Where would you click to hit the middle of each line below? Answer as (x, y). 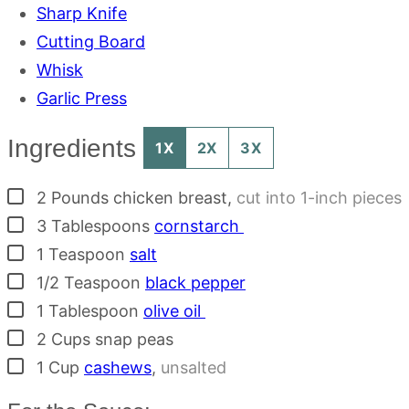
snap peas (134, 340)
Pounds (80, 198)
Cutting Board (91, 42)
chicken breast (170, 198)
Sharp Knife (82, 14)
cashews (118, 368)
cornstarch (199, 226)
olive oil (174, 311)
